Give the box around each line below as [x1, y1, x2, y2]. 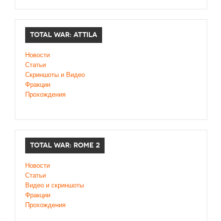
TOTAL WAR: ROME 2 [30, 141, 100, 150]
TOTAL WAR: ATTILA [30, 31, 97, 39]
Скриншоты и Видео [25, 71, 85, 79]
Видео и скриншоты [25, 182, 84, 189]
